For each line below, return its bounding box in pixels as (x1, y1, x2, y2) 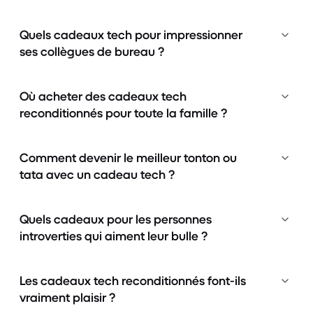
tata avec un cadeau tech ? (20, 166, 175, 182)
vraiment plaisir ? (20, 289, 115, 305)
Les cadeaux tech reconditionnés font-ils (20, 272, 246, 289)
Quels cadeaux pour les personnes (20, 211, 212, 227)
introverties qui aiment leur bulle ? (20, 228, 208, 244)
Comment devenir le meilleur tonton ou (20, 150, 237, 166)
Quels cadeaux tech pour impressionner (20, 27, 242, 43)
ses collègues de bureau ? (20, 43, 164, 59)
